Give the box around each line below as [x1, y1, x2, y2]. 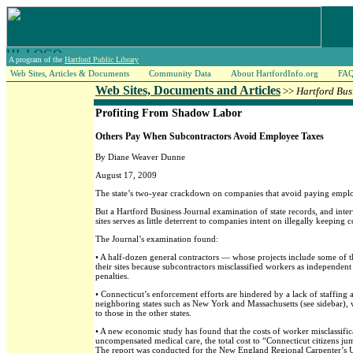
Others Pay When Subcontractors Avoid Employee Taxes [95, 131, 324, 142]
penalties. [95, 271, 129, 281]
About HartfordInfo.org [231, 69, 318, 78]
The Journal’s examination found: [95, 234, 218, 243]
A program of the [9, 55, 65, 64]
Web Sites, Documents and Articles [95, 84, 281, 97]
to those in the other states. [95, 308, 191, 318]
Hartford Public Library [65, 55, 139, 64]
